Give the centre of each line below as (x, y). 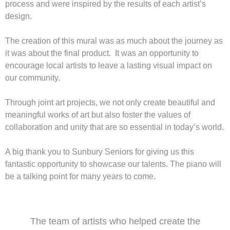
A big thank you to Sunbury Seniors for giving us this (100, 152)
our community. (33, 78)
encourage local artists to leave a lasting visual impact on (109, 65)
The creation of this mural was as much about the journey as (114, 41)
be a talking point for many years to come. (80, 176)
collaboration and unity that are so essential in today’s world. (114, 127)
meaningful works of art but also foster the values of (98, 115)
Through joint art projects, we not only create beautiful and (110, 102)
